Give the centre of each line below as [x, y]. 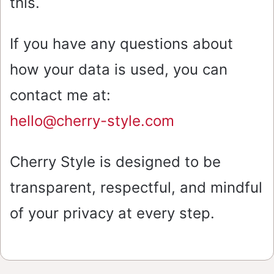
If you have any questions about [121, 44]
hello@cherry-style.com [92, 121]
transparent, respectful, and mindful [136, 188]
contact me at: [60, 95]
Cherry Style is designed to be [115, 162]
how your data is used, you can [119, 70]
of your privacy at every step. [112, 213]
